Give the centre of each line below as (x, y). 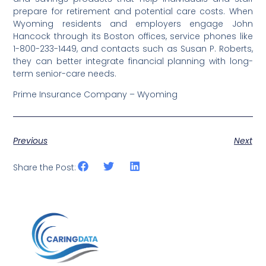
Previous (31, 141)
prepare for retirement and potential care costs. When (133, 11)
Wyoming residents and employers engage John (133, 23)
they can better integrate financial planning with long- (133, 61)
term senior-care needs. (65, 73)
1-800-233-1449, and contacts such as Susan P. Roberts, (133, 48)
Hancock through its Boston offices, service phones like (133, 36)
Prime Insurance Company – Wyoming (96, 94)
